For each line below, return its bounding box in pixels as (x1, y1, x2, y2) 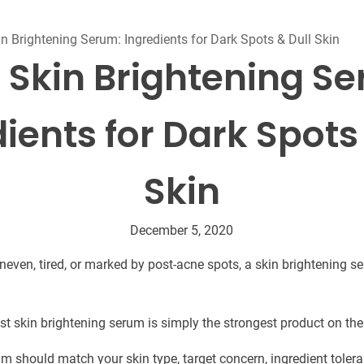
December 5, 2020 (130, 222, 234, 238)
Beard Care (197, 2, 253, 15)
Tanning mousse (45, 5, 128, 18)
